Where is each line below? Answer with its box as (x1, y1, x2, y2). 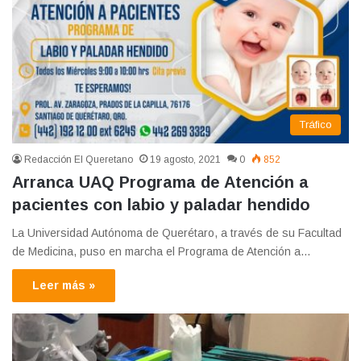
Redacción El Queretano (24, 154, 133, 166)
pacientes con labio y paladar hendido (12, 196, 310, 214)
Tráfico (299, 118, 332, 131)
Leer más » (32, 279, 95, 293)
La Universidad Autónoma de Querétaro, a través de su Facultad (12, 226, 342, 240)
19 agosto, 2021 (150, 154, 221, 166)
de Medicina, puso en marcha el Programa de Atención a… (12, 245, 311, 259)
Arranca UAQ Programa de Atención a (12, 173, 309, 192)
